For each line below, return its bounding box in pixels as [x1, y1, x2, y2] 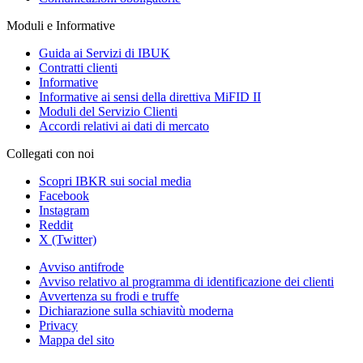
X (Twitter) [39, 233, 96, 247]
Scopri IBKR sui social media [39, 174, 191, 189]
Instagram [39, 203, 89, 218]
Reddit [39, 218, 73, 233]
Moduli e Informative [6, 19, 115, 33]
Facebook [39, 189, 89, 203]
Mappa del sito [39, 333, 114, 348]
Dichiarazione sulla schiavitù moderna [39, 304, 233, 318]
